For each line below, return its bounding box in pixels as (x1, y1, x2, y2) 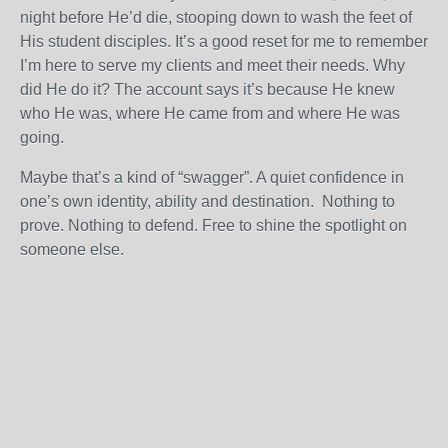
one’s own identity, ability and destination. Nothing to (20, 193, 395, 210)
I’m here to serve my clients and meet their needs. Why (20, 57, 405, 74)
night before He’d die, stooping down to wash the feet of (20, 9, 412, 26)
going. (20, 129, 64, 146)
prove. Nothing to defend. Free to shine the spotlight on (20, 217, 407, 234)
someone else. (20, 241, 124, 258)
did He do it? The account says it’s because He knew (20, 81, 395, 98)
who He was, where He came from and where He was (20, 105, 400, 122)
